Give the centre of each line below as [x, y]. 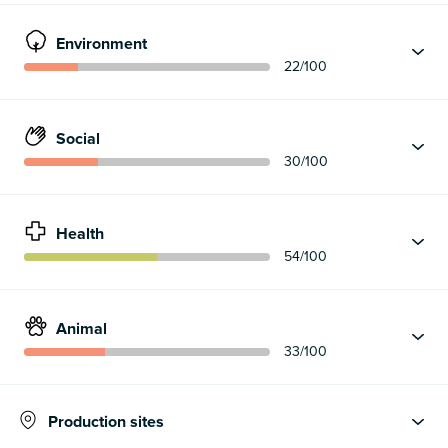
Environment [101, 43]
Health [80, 233]
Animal [81, 328]
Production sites [106, 422]
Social [78, 138]
